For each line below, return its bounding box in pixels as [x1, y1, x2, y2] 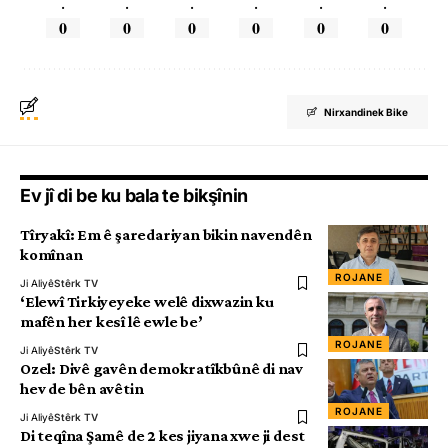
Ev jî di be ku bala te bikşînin [20, 185, 248, 207]
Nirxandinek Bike [324, 106, 408, 119]
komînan [20, 246, 83, 264]
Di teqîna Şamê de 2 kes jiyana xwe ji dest [20, 427, 306, 445]
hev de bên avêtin [20, 380, 144, 398]
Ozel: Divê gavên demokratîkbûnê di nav [20, 360, 303, 378]
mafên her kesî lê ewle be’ [20, 313, 203, 331]
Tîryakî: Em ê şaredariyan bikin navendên [20, 226, 312, 244]
